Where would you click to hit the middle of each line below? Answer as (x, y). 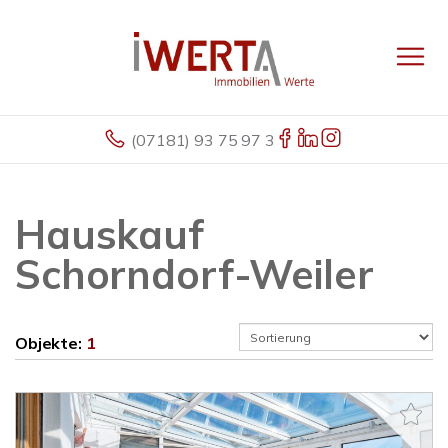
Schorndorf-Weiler (194, 274)
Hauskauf (109, 234)
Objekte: (50, 343)
